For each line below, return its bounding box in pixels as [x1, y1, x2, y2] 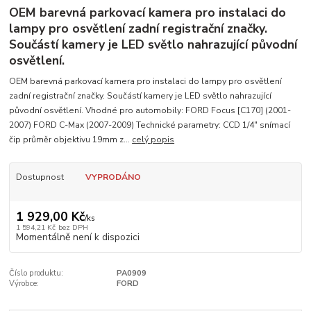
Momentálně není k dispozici [15, 230, 140, 244]
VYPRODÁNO [85, 171, 141, 183]
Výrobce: [9, 278, 40, 289]
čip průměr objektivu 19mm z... [9, 134, 133, 146]
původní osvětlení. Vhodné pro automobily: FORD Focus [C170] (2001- [9, 105, 292, 117]
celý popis [132, 134, 175, 146]
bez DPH [58, 221, 88, 233]
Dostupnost [15, 171, 64, 183]
